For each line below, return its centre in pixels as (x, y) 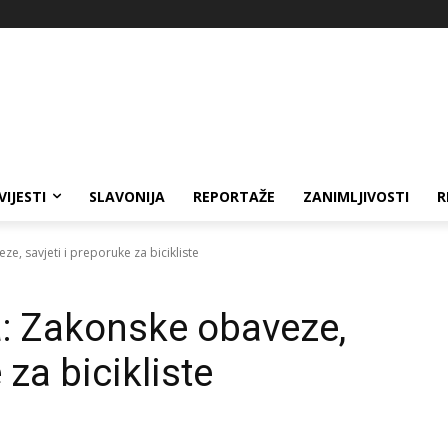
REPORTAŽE (234, 196)
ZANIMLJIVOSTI (356, 196)
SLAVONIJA (127, 196)
